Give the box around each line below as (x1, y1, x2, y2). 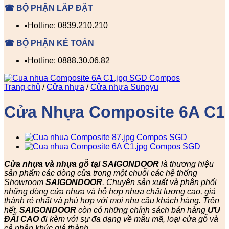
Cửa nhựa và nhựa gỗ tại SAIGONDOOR (4, 159, 159, 168)
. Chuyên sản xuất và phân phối (102, 177, 217, 187)
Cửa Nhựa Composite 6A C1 (4, 103, 225, 122)
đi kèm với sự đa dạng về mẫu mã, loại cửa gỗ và (41, 214, 218, 223)
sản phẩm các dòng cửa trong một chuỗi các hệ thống (4, 168, 197, 177)
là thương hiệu (159, 159, 214, 168)
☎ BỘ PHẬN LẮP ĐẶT (4, 4, 93, 12)
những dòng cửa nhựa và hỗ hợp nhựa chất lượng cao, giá (4, 187, 216, 196)
